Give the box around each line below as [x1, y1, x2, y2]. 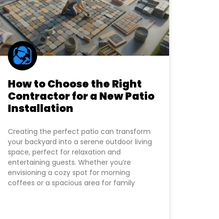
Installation [8, 101, 73, 115]
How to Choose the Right [8, 76, 142, 91]
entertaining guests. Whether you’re [8, 157, 131, 167]
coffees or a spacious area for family [8, 177, 135, 188]
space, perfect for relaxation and [8, 147, 121, 157]
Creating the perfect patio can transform [8, 126, 151, 136]
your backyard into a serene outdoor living [8, 136, 152, 147]
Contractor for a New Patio [8, 88, 154, 103]
